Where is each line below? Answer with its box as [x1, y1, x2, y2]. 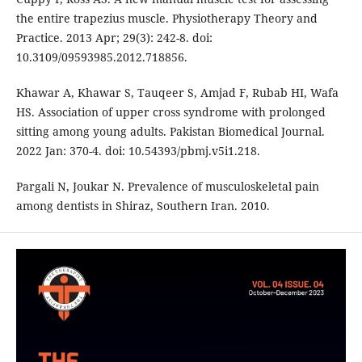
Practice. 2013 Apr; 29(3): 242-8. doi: [15, 30, 213, 46]
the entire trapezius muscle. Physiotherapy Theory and [15, 11, 318, 27]
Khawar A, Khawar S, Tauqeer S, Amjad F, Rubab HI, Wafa [15, 85, 339, 101]
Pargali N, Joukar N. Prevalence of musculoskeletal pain [15, 179, 319, 195]
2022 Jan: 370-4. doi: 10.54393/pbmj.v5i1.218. [15, 143, 260, 159]
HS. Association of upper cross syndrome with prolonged [15, 104, 326, 120]
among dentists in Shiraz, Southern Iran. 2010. [15, 198, 270, 214]
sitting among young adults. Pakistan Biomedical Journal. [15, 124, 325, 140]
